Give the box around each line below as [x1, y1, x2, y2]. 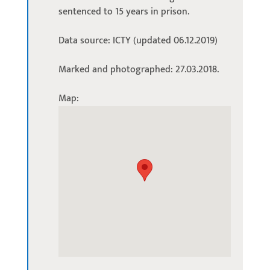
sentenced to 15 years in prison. [58, 4, 189, 20]
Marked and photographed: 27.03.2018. [58, 61, 219, 78]
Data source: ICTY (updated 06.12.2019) [58, 33, 218, 49]
